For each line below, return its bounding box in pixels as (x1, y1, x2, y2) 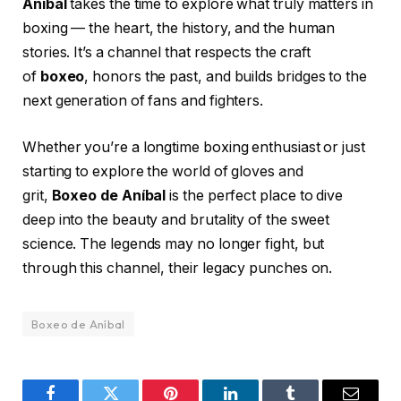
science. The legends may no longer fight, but (22, 235, 325, 253)
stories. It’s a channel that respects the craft (22, 44, 311, 62)
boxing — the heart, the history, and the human (22, 20, 336, 38)
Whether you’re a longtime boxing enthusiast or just (22, 139, 365, 157)
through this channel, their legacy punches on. (22, 260, 333, 277)
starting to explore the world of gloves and (22, 163, 303, 181)
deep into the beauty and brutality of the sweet (22, 211, 330, 229)
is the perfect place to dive (166, 187, 344, 205)
